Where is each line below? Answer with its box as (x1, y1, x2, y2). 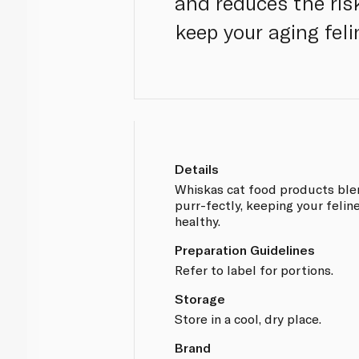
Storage (175, 290, 226, 306)
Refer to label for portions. (175, 261, 334, 277)
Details (175, 160, 220, 176)
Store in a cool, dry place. (175, 310, 322, 326)
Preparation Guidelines (175, 241, 316, 257)
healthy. (175, 212, 221, 228)
